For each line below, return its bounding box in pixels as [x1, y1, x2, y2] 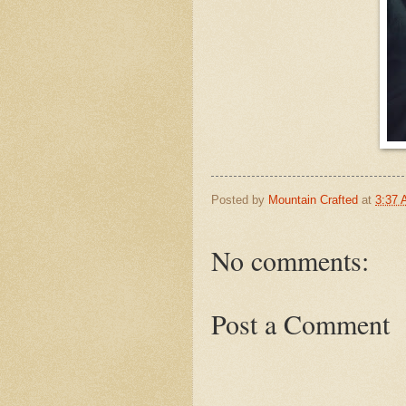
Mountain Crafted [268, 192, 358, 207]
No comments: [211, 242, 369, 279]
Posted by [211, 192, 268, 207]
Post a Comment [211, 305, 390, 343]
